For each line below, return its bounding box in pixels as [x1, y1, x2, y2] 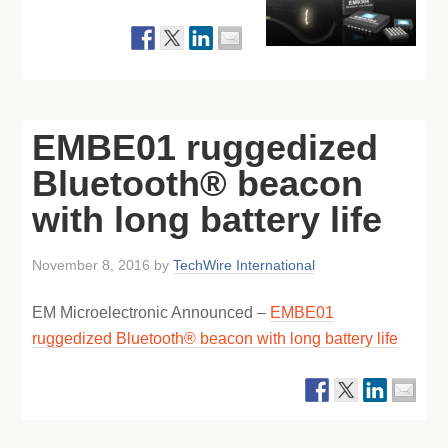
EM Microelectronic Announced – [32, 304, 271, 321]
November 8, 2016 [32, 257, 151, 273]
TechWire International [173, 257, 316, 273]
